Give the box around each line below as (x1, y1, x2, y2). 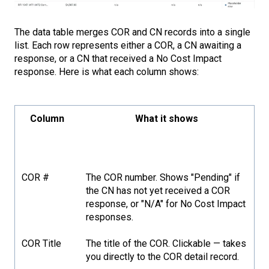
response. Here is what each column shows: (14, 65, 199, 77)
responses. (86, 211, 134, 223)
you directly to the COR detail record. (86, 251, 240, 263)
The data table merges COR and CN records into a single (14, 26, 250, 38)
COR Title (22, 238, 62, 250)
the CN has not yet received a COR (86, 185, 231, 197)
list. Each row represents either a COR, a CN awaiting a (14, 39, 241, 51)
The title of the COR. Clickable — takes (86, 238, 247, 250)
